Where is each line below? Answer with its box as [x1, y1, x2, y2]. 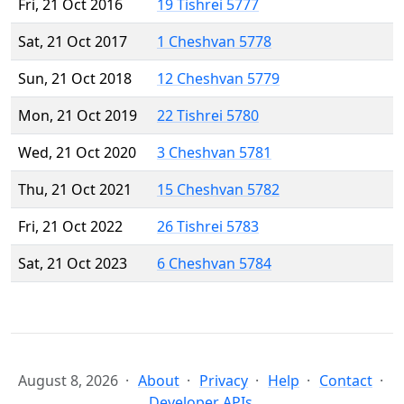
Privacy [199, 371, 248, 391]
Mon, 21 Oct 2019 [18, 106, 137, 126]
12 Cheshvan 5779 [157, 69, 280, 89]
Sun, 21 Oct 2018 [18, 69, 132, 89]
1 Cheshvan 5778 [157, 32, 271, 52]
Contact [319, 371, 372, 391]
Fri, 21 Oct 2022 [18, 216, 123, 237]
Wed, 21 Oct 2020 [18, 142, 136, 163]
